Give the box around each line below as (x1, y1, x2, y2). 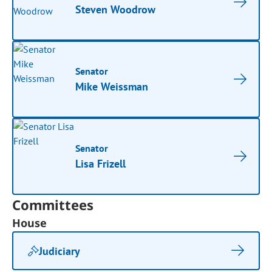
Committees (12, 195, 94, 214)
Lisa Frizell (75, 157, 126, 171)
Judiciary (39, 243, 81, 258)
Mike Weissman (75, 80, 149, 93)
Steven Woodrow (75, 2, 156, 16)
